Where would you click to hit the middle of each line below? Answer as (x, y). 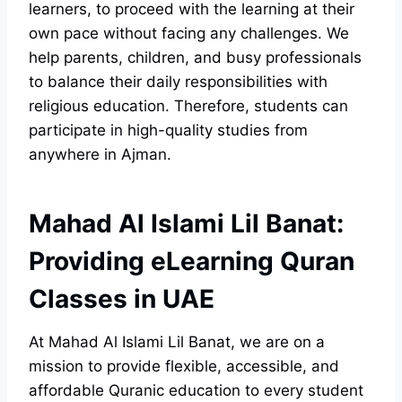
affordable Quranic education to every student (196, 391)
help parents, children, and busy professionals (195, 58)
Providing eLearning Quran (192, 262)
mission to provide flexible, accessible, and (184, 367)
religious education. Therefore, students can (188, 106)
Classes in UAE (122, 299)
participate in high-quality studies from (168, 131)
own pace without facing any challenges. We (189, 34)
